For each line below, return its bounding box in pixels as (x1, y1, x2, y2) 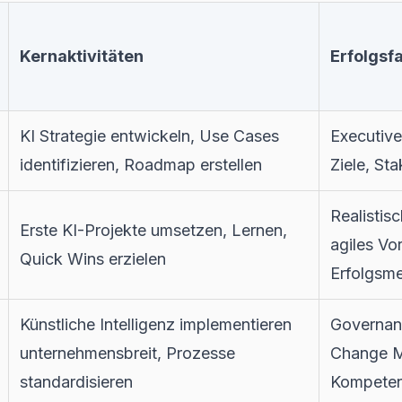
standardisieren (20, 372, 133, 392)
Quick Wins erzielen (20, 249, 166, 269)
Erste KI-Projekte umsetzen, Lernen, (20, 221, 287, 240)
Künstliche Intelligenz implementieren (20, 315, 292, 335)
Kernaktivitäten (20, 47, 144, 66)
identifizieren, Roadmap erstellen (20, 155, 262, 175)
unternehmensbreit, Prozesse (20, 344, 235, 363)
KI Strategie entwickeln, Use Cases (20, 127, 279, 146)
